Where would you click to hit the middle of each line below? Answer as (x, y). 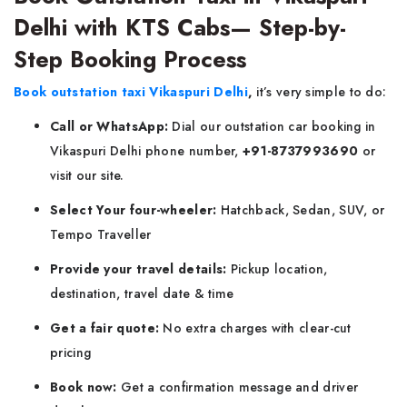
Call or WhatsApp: (111, 126)
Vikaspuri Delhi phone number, (147, 151)
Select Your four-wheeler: (134, 210)
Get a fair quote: (107, 328)
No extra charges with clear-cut (257, 328)
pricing (71, 352)
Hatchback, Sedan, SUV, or (301, 210)
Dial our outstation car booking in (274, 126)
